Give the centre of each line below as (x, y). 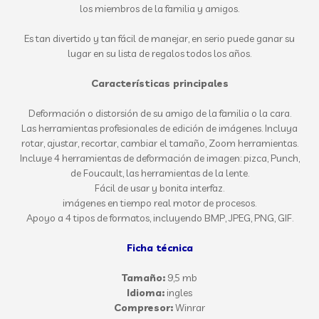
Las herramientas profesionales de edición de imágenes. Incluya (159, 128)
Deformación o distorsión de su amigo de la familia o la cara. (159, 113)
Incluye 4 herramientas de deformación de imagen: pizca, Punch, (159, 158)
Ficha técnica (159, 248)
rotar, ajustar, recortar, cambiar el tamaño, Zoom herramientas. (159, 143)
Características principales (159, 83)
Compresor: (143, 308)
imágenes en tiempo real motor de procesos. (159, 203)
